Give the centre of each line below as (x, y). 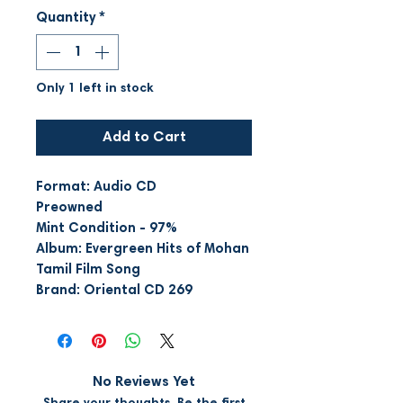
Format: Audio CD (96, 187)
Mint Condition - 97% (107, 228)
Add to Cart (144, 137)
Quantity (66, 18)
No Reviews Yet (144, 382)
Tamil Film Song (88, 270)
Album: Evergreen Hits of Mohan (143, 249)
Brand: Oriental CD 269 (114, 291)
